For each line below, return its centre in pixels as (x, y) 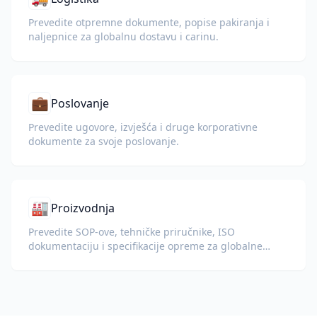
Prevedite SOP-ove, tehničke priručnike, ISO (132, 232)
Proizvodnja (83, 208)
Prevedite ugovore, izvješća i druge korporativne (143, 127)
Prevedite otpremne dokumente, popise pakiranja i (149, 22)
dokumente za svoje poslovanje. (104, 141)
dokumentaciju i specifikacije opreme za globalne (145, 246)
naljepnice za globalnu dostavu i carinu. (123, 36)
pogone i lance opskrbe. (85, 260)
